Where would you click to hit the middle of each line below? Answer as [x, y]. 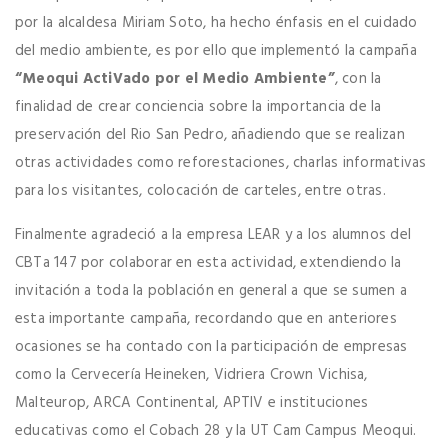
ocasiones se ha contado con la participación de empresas [211, 347]
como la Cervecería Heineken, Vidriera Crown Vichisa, [191, 375]
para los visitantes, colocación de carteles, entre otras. [200, 191]
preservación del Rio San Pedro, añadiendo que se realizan [210, 135]
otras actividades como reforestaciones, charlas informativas [221, 163]
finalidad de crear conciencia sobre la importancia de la [198, 107]
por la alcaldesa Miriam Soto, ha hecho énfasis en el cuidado [216, 23]
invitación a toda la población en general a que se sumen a [211, 291]
